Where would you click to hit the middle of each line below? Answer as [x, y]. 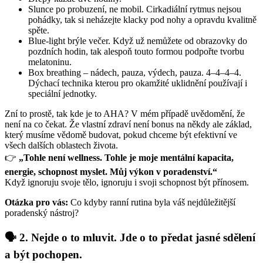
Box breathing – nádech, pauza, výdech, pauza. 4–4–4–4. [135, 73]
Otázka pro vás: [36, 203]
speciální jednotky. [63, 94]
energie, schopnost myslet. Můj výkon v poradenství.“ [111, 172]
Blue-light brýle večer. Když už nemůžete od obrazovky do [138, 41]
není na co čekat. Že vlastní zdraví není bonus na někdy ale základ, [128, 124]
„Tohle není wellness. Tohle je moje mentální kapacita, [126, 158]
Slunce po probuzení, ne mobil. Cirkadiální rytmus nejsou [135, 9]
